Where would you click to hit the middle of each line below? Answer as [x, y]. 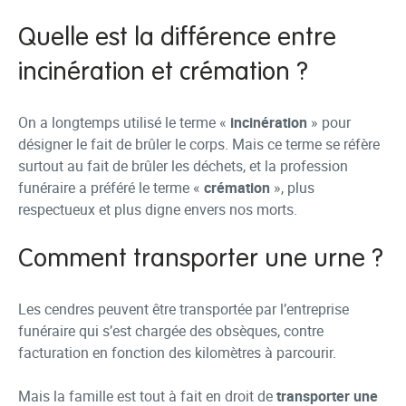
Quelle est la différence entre [177, 38]
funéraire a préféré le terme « [111, 188]
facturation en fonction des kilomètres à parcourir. [177, 353]
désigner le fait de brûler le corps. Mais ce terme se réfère [199, 144]
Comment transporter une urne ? [201, 259]
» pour [329, 122]
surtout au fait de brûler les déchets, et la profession [183, 166]
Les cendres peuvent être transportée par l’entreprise [184, 309]
